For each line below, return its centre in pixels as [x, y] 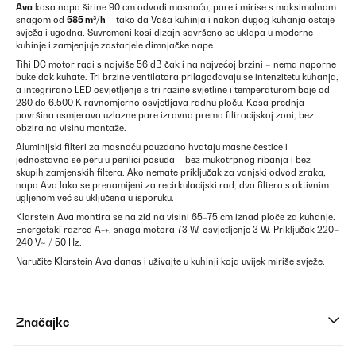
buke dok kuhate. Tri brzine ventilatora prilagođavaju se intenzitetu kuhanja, [177, 77]
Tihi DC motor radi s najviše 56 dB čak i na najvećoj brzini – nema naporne [176, 65]
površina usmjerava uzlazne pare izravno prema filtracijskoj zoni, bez [165, 116]
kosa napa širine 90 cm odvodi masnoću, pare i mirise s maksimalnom [184, 8]
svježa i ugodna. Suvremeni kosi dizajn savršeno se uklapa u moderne [164, 33]
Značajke [43, 323]
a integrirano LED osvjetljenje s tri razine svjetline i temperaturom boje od [173, 90]
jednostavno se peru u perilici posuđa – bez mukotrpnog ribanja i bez [163, 160]
